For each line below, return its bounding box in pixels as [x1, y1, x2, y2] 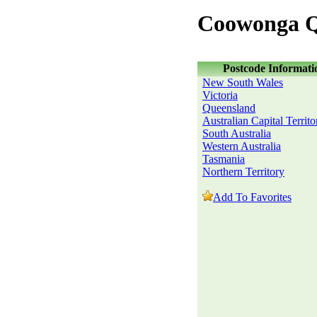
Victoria [202, 89, 238, 101]
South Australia [202, 127, 271, 139]
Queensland [202, 102, 255, 114]
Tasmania [202, 153, 245, 165]
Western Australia [202, 140, 281, 152]
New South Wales [202, 76, 283, 88]
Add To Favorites [213, 191, 292, 203]
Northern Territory [202, 166, 284, 178]
